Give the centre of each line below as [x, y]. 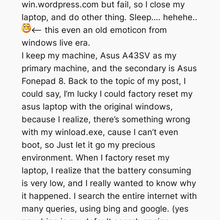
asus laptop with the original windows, [97, 107]
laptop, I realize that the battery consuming [106, 171]
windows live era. [56, 43]
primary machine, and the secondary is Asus [109, 69]
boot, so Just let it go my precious [88, 145]
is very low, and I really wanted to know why [109, 183]
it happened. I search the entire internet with [109, 196]
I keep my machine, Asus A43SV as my [99, 56]
